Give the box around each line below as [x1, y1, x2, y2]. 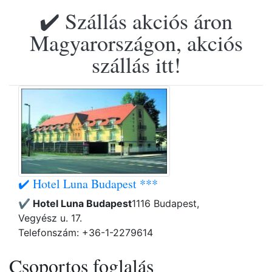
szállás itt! [91, 50, 181, 79]
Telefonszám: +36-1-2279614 [18, 226, 153, 239]
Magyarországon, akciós [29, 28, 243, 57]
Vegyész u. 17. [18, 212, 82, 224]
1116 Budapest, [132, 197, 199, 209]
